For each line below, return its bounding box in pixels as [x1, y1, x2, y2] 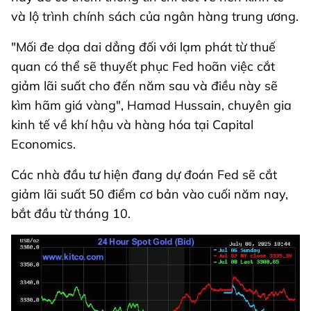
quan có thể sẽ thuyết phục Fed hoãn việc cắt [11, 58, 275, 75]
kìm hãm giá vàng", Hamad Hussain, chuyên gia [11, 97, 292, 114]
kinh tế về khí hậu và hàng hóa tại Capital [11, 117, 253, 133]
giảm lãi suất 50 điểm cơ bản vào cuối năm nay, [11, 186, 288, 203]
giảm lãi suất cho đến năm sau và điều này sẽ [11, 78, 278, 94]
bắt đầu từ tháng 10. [11, 205, 131, 222]
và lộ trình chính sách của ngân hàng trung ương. [11, 8, 299, 25]
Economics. [11, 136, 76, 153]
